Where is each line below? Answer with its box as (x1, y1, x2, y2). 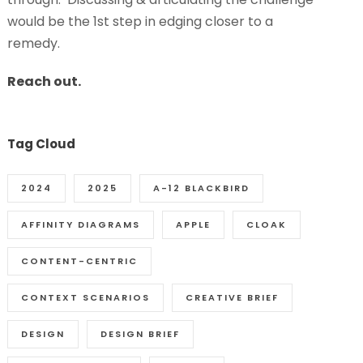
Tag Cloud (7, 135, 76, 152)
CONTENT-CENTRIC (21, 254, 139, 267)
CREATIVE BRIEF (186, 290, 280, 304)
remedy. (7, 33, 61, 53)
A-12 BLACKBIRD (153, 181, 250, 194)
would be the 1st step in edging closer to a (7, 11, 274, 31)
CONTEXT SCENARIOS (21, 290, 151, 304)
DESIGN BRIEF (100, 327, 181, 340)
